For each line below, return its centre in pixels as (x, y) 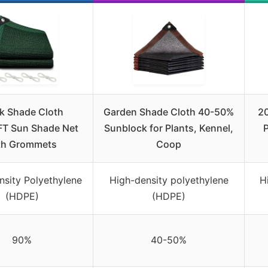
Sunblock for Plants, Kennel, (169, 128)
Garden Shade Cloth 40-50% (169, 112)
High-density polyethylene (169, 180)
